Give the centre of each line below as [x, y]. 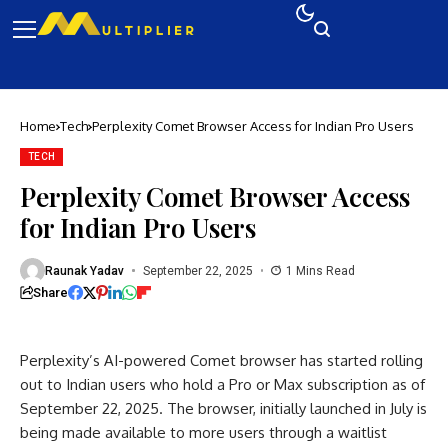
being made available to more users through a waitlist [203, 432]
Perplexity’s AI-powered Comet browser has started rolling [221, 360]
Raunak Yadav [84, 270]
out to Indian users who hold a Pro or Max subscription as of [222, 384]
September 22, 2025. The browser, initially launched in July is [223, 408]
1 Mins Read [320, 270]
